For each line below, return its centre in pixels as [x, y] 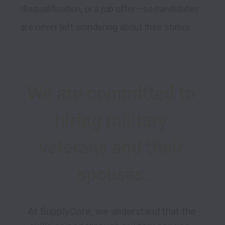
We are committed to [111, 94]
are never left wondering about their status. [106, 27]
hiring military [111, 121]
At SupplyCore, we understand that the [112, 212]
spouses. [113, 175]
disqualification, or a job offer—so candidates [110, 9]
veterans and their [111, 148]
